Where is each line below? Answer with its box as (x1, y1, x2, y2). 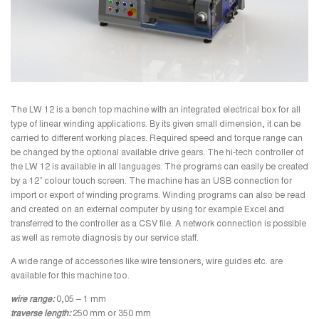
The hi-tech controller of (207, 149, 303, 158)
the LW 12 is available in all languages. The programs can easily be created (11, 163, 308, 172)
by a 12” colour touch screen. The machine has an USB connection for (11, 177, 292, 187)
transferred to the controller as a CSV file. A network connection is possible (11, 220, 306, 229)
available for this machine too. (11, 272, 130, 281)
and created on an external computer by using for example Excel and (11, 206, 284, 215)
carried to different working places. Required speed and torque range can (11, 135, 303, 144)
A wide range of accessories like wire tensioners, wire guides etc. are (11, 258, 283, 267)
